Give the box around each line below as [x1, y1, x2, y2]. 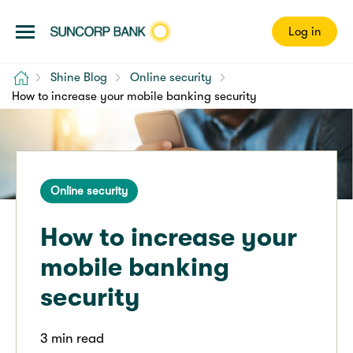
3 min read [40, 331, 104, 346]
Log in [288, 24, 321, 39]
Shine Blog [50, 70, 107, 85]
